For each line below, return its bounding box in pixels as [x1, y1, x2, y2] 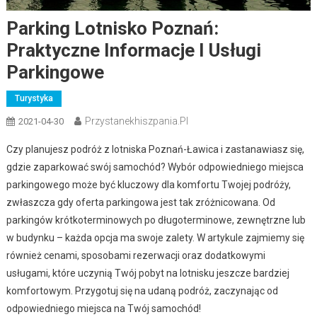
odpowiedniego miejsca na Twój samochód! [6, 302, 201, 314]
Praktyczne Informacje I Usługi [6, 39, 261, 61]
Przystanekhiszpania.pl [84, 115, 188, 127]
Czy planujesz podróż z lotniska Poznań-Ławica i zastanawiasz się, [6, 143, 304, 155]
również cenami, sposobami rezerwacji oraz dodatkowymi [6, 249, 265, 261]
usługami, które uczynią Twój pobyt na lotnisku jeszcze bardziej [6, 267, 289, 279]
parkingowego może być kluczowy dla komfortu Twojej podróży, [6, 178, 291, 190]
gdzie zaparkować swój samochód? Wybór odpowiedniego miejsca [6, 161, 304, 173]
